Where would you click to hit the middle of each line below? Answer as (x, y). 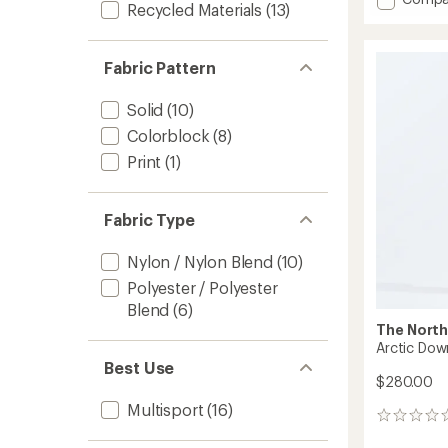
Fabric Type (150, 219)
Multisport (165, 409)
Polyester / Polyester (202, 287)
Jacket (422, 51)
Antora (423, 15)
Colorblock (168, 135)
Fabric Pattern (160, 67)
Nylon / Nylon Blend (200, 261)
